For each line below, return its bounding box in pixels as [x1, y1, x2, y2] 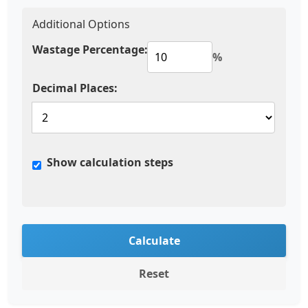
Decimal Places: [32, 80, 118, 96]
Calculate [128, 233, 180, 248]
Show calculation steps [47, 155, 173, 170]
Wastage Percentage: [32, 42, 148, 57]
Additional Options [32, 16, 130, 32]
